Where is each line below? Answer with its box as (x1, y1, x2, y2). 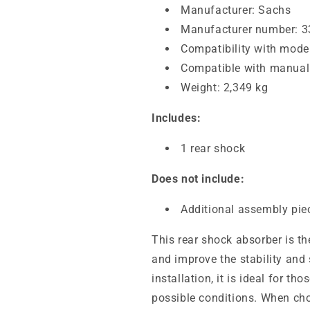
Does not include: (152, 172, 245, 185)
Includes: (152, 111, 201, 125)
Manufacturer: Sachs (181, 3, 291, 17)
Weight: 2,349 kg (181, 81, 268, 94)
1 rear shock (181, 142, 246, 155)
